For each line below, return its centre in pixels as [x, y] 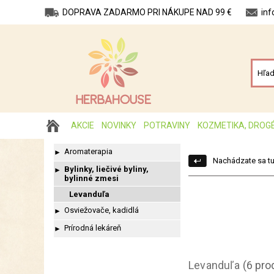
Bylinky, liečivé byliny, [106, 169]
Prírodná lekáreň [93, 228]
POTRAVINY [167, 125]
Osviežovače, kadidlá [102, 210]
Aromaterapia [88, 151]
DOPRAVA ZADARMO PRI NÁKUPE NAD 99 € [147, 12]
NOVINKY [119, 125]
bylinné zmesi [91, 178]
